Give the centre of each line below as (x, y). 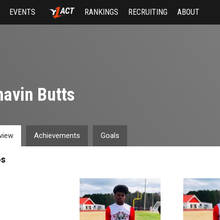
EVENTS (23, 12)
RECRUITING (148, 12)
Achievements (57, 136)
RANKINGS (101, 12)
